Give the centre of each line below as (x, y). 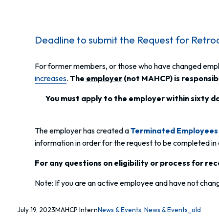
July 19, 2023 (36, 210)
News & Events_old (173, 210)
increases (50, 78)
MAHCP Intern (77, 210)
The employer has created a (82, 131)
